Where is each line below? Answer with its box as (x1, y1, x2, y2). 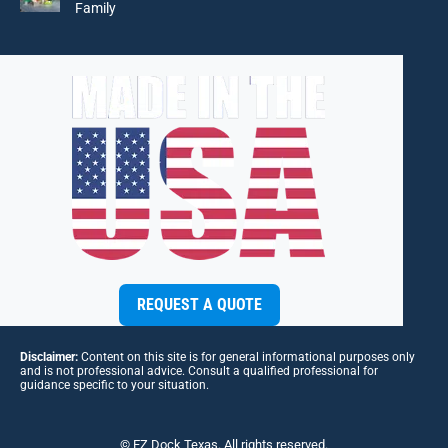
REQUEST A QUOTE (136, 295, 262, 314)
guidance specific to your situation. (20, 378, 209, 392)
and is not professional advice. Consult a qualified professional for (20, 364, 378, 378)
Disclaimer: (20, 350, 78, 364)
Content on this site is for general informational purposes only (78, 350, 415, 364)
